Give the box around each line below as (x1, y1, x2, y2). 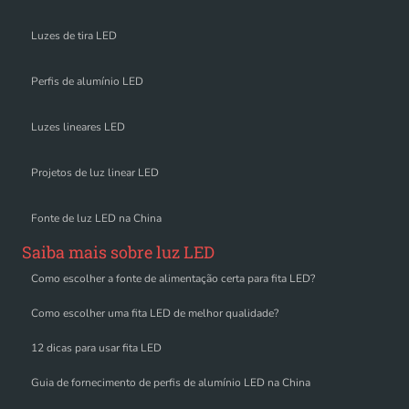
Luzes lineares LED (31, 120, 125, 135)
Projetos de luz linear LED (31, 165, 159, 181)
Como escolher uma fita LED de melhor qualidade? (31, 305, 278, 320)
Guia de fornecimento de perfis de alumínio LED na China (31, 374, 310, 390)
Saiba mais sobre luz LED (22, 241, 215, 264)
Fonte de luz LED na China (31, 211, 162, 226)
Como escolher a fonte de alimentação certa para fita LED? (31, 270, 315, 286)
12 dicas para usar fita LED (31, 340, 162, 355)
